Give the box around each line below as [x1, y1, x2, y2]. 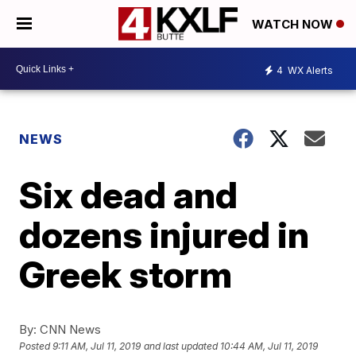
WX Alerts [285, 64, 333, 76]
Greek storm [19, 252, 233, 296]
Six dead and [19, 172, 238, 217]
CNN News [37, 322, 102, 337]
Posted [19, 340, 53, 353]
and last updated [144, 340, 219, 353]
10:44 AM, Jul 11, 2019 [220, 340, 319, 353]
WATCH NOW [252, 17, 336, 33]
